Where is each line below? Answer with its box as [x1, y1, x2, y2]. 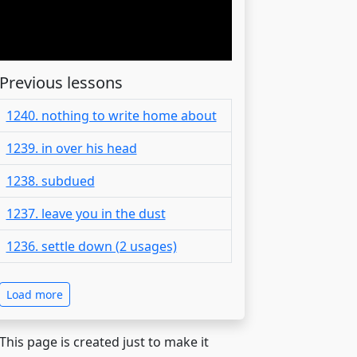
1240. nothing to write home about [6, 106, 217, 124]
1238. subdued [6, 171, 95, 190]
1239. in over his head [6, 139, 137, 157]
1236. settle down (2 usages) [6, 237, 177, 255]
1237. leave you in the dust [6, 204, 166, 222]
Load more [6, 286, 63, 302]
